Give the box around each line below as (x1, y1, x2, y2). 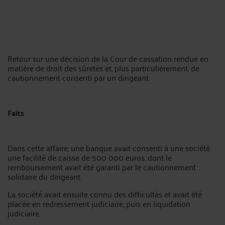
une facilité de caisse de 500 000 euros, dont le (8, 150, 172, 164)
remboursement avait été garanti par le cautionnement (8, 159, 196, 174)
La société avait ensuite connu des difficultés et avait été (8, 186, 202, 201)
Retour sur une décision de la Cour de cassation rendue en (8, 51, 208, 65)
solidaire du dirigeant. (8, 169, 81, 183)
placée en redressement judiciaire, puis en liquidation (8, 196, 190, 210)
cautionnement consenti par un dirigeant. (8, 70, 150, 84)
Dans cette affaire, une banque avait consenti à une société (8, 140, 210, 155)
